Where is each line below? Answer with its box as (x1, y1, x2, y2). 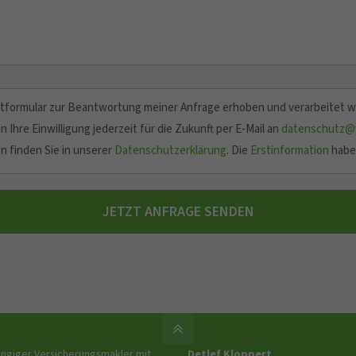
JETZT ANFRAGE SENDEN (102, 202, 254, 222)
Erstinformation (250, 142, 329, 159)
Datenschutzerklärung (114, 142, 226, 159)
